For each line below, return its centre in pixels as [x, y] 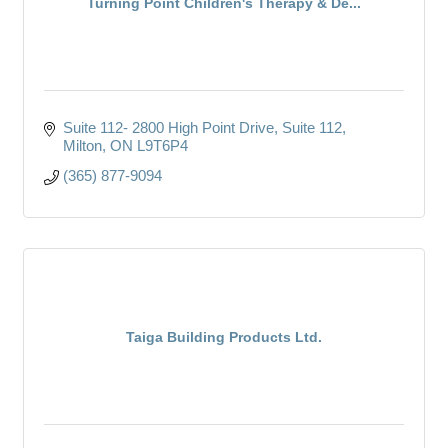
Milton [82, 145]
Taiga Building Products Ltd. [224, 336]
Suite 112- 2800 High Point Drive [168, 127]
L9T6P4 [162, 145]
